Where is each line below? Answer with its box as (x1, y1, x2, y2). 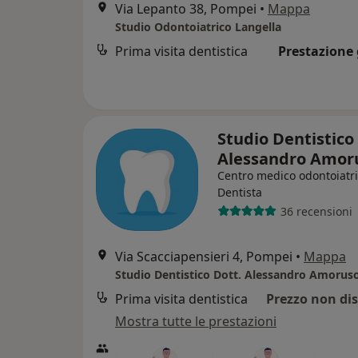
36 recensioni (280, 203, 352, 219)
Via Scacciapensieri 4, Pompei (115, 248, 292, 265)
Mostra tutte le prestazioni (115, 312, 276, 330)
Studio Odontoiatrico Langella (115, 19, 281, 34)
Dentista (217, 185, 262, 200)
